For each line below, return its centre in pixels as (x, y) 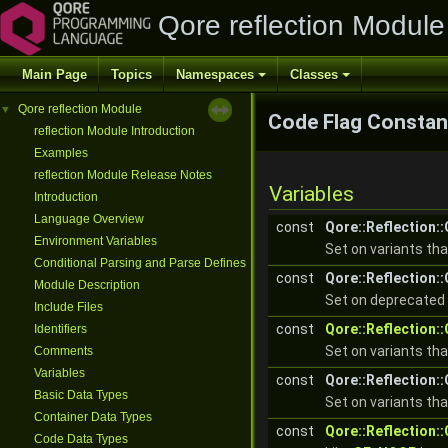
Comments (63, 351)
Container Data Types (93, 417)
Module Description (87, 285)
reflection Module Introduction (114, 131)
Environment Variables (95, 241)
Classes (314, 74)
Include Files (68, 307)
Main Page (54, 74)
